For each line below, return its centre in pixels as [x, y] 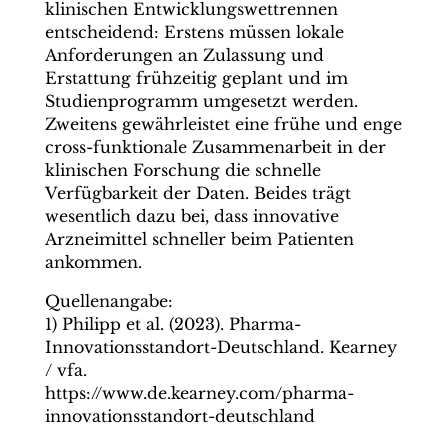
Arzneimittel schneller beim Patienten [199, 239]
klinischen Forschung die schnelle [182, 170]
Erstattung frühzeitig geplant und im [196, 78]
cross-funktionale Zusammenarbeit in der [215, 147]
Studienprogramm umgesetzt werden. [201, 101]
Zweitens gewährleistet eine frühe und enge [223, 124]
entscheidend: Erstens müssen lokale [194, 32]
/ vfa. [65, 370]
